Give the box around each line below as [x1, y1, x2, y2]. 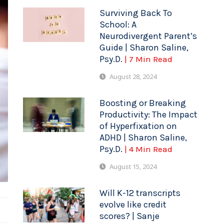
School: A [99, 18, 137, 30]
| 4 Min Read [124, 144, 173, 154]
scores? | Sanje [99, 210, 160, 222]
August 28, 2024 [109, 72, 157, 81]
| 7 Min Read [124, 53, 173, 64]
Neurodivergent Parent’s [99, 30, 197, 41]
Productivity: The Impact [99, 109, 198, 120]
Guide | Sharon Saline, [99, 41, 189, 53]
